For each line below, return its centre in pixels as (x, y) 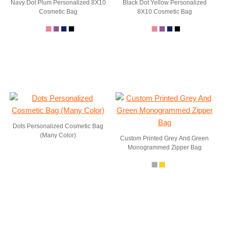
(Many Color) (58, 135)
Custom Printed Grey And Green (165, 138)
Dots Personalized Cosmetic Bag (58, 126)
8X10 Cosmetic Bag (164, 12)
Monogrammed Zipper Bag (164, 147)
